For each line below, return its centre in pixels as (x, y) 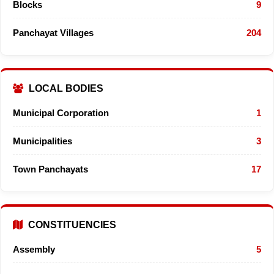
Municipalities (43, 141)
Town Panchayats (50, 169)
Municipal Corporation (61, 113)
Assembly (34, 249)
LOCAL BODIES (65, 88)
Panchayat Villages (53, 32)
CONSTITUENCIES (71, 224)
